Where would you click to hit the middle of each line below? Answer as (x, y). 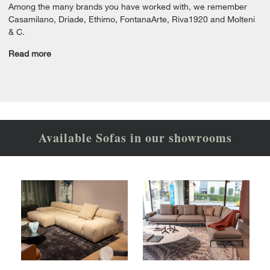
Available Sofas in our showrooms (135, 138)
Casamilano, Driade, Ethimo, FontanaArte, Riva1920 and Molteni (132, 19)
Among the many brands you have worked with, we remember (128, 6)
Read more (30, 53)
